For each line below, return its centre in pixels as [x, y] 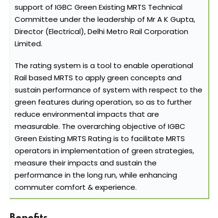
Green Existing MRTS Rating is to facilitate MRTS [100, 139]
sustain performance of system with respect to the [109, 90]
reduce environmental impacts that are [87, 114]
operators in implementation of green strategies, [104, 151]
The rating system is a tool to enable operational [104, 66]
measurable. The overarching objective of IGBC [100, 127]
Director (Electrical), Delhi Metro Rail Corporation [101, 32]
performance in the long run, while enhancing [96, 175]
